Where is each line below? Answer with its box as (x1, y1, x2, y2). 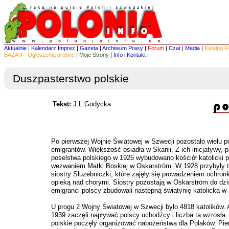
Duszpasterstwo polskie (13, 73, 129, 84)
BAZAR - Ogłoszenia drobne (4, 52, 75, 58)
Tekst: (53, 100, 71, 108)
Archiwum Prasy (102, 45, 143, 51)
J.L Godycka (71, 100, 111, 108)
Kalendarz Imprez (31, 45, 75, 51)
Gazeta (80, 45, 98, 51)
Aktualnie (4, 45, 27, 51)
